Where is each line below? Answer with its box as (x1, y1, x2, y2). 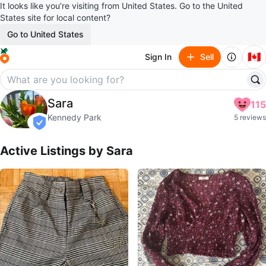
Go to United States (7, 29, 84, 39)
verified (39, 122, 68, 133)
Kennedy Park (47, 112, 102, 122)
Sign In (145, 52, 172, 62)
